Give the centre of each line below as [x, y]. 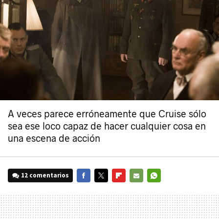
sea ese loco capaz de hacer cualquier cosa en [107, 127]
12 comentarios [45, 175]
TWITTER [107, 189]
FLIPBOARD [127, 189]
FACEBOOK [92, 189]
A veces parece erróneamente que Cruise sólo [107, 114]
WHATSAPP [162, 189]
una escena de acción [54, 139]
